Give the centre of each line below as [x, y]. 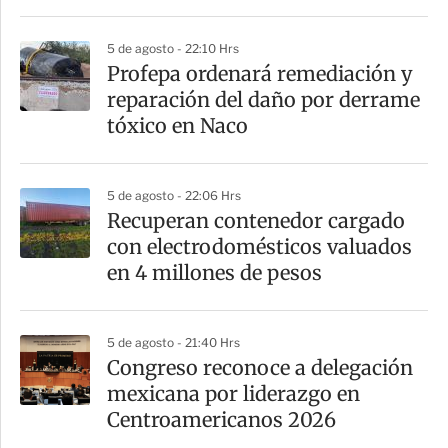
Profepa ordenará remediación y [260, 74]
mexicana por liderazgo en [233, 394]
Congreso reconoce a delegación [260, 368]
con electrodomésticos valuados [259, 247]
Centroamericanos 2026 [221, 420]
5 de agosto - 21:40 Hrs [173, 343]
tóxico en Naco [177, 126]
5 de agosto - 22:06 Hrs [174, 196]
